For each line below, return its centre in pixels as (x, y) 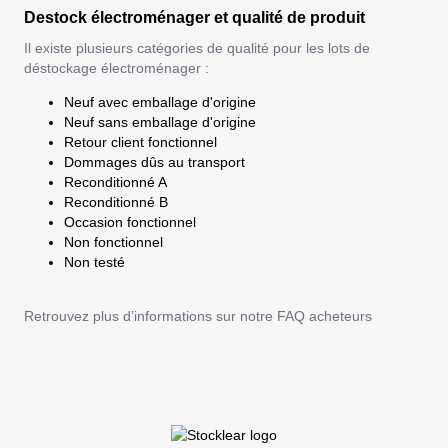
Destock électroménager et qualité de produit (194, 18)
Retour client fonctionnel (140, 142)
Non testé (94, 262)
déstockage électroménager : (116, 68)
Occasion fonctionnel (130, 222)
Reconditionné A (115, 182)
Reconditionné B (116, 202)
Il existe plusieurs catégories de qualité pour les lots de (197, 48)
